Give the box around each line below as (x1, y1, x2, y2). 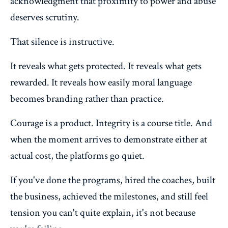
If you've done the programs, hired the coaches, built (10, 173, 215, 187)
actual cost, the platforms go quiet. (10, 149, 145, 162)
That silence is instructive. (10, 35, 115, 48)
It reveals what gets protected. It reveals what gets (10, 59, 202, 73)
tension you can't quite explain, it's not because (10, 206, 195, 219)
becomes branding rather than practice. (10, 92, 164, 105)
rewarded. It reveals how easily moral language (10, 75, 192, 89)
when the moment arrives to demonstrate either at (10, 132, 207, 146)
